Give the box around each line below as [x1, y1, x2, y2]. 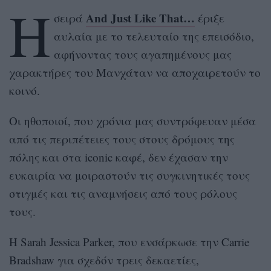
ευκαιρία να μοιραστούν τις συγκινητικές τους [9, 167, 250, 183]
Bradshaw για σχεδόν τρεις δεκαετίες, [9, 252, 199, 267]
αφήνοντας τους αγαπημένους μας [53, 46, 232, 62]
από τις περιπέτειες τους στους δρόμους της [9, 131, 235, 146]
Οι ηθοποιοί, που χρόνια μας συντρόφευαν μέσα [9, 113, 256, 128]
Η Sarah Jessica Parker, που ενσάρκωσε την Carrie [9, 233, 249, 249]
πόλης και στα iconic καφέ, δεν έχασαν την [9, 149, 228, 165]
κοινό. [9, 82, 40, 98]
